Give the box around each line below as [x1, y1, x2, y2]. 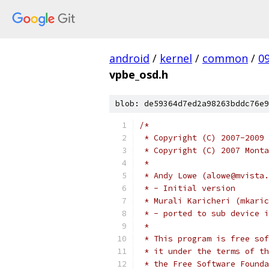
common [202, 51, 248, 65]
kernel [160, 51, 192, 65]
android [109, 51, 150, 65]
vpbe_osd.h [109, 67, 168, 82]
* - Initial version [139, 183, 235, 193]
